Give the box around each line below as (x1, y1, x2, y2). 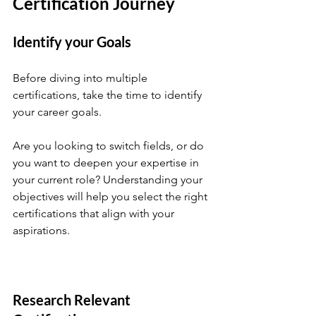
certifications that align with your (13, 206, 177, 220)
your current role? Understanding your (13, 172, 205, 186)
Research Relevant (13, 291, 133, 308)
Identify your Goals (13, 32, 131, 50)
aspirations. (13, 223, 70, 237)
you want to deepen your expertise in (13, 155, 202, 169)
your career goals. (13, 104, 104, 119)
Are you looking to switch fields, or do (13, 138, 207, 152)
